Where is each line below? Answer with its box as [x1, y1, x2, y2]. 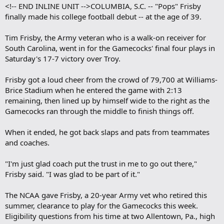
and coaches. [5, 137, 49, 147]
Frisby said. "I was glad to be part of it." [5, 168, 140, 179]
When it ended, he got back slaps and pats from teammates [5, 126, 209, 137]
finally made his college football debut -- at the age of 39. [5, 11, 201, 21]
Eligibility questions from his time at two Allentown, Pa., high [5, 210, 215, 221]
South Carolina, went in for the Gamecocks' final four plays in [5, 42, 215, 53]
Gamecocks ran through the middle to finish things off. [5, 105, 194, 116]
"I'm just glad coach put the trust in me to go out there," [5, 158, 197, 168]
